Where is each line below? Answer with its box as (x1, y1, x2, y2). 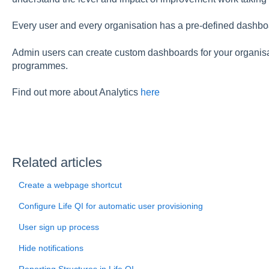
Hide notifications (18, 243, 83, 253)
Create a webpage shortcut (18, 180, 122, 190)
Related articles (11, 154, 102, 170)
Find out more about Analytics (11, 87, 141, 98)
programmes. (11, 60, 68, 71)
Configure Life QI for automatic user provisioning (18, 201, 203, 211)
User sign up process (18, 222, 99, 232)
